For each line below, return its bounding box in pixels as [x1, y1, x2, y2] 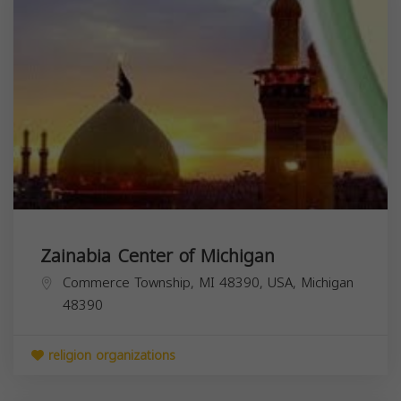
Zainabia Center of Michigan [40, 238, 275, 273]
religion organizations [44, 343, 175, 368]
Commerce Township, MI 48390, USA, [63, 269, 301, 295]
